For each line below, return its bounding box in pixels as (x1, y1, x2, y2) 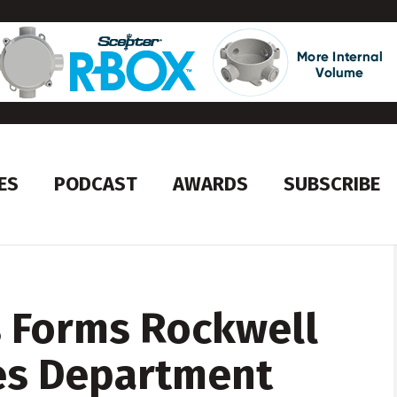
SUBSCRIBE (284, 172, 381, 196)
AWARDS (173, 172, 249, 196)
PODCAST (54, 172, 138, 196)
